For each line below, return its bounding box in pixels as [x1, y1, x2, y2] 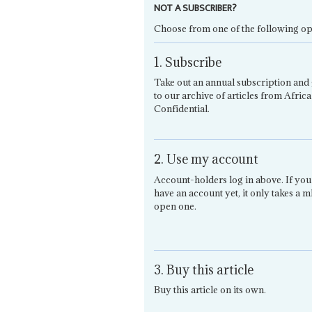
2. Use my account [154, 151, 259, 168]
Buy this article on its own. [154, 283, 267, 297]
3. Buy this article [154, 261, 254, 278]
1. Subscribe [154, 54, 222, 70]
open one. [154, 199, 197, 212]
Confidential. [154, 102, 210, 116]
